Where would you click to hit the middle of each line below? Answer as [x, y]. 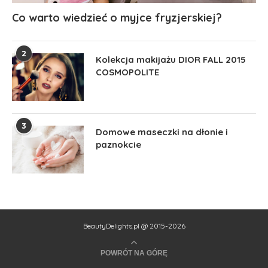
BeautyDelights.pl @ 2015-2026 [134, 226]
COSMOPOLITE [127, 72]
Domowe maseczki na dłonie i [162, 132]
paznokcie [118, 144]
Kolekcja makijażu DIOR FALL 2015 [171, 59]
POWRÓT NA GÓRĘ [134, 253]
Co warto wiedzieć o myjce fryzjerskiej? [117, 17]
